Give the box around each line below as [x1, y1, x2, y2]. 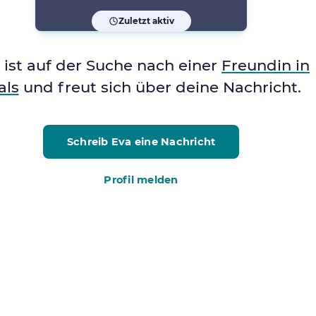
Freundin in [221, 56, 310, 75]
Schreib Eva [66, 135, 132, 148]
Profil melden [104, 173, 178, 186]
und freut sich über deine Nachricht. [18, 78, 301, 97]
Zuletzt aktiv [118, 16, 174, 27]
